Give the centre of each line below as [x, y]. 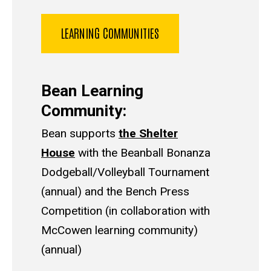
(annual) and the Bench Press [115, 192]
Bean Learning [92, 91]
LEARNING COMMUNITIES [110, 33]
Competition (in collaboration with [126, 211]
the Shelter [148, 134]
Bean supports [80, 134]
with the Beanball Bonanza [143, 153]
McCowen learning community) [119, 230]
